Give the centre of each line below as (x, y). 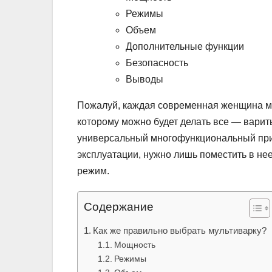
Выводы (144, 80)
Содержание (119, 207)
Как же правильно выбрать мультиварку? (180, 231)
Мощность (134, 245)
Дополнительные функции (185, 47)
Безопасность (157, 63)
